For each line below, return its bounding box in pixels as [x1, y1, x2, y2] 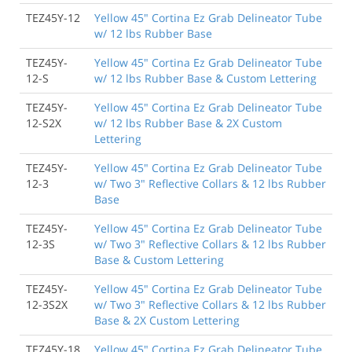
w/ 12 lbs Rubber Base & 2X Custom [94, 115, 282, 130]
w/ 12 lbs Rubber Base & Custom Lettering [94, 70, 317, 86]
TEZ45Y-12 [26, 9, 80, 25]
